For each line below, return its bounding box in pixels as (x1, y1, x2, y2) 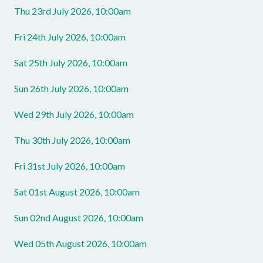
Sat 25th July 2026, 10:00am (14, 57, 127, 68)
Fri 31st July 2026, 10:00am (14, 160, 125, 171)
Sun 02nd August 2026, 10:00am (14, 212, 143, 223)
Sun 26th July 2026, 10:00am (14, 83, 129, 94)
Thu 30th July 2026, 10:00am (14, 134, 130, 146)
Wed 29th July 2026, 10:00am (14, 109, 134, 120)
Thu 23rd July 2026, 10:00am (14, 5, 131, 16)
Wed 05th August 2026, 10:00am (14, 238, 147, 249)
